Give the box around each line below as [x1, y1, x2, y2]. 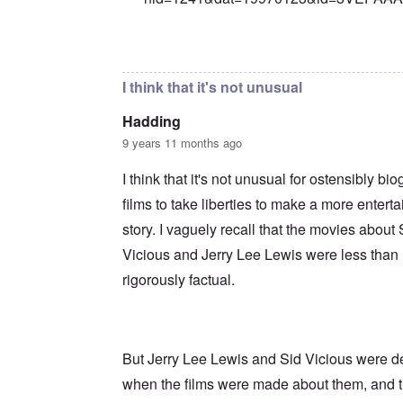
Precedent [209, 43, 274, 65]
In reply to [143, 43, 209, 65]
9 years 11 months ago [122, 134, 242, 152]
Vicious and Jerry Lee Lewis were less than [122, 244, 399, 265]
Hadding [122, 111, 181, 132]
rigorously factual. [122, 269, 235, 291]
